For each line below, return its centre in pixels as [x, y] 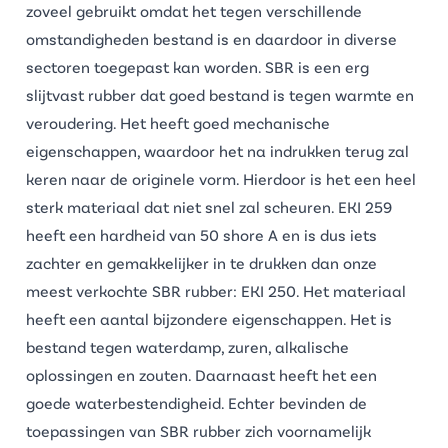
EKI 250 [268, 290]
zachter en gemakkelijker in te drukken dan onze [201, 262]
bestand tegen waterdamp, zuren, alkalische [187, 346]
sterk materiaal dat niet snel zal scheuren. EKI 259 [209, 206]
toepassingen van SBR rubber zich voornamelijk [198, 430]
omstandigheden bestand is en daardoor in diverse [211, 38]
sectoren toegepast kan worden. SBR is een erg [197, 66]
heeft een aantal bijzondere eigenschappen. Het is [209, 318]
